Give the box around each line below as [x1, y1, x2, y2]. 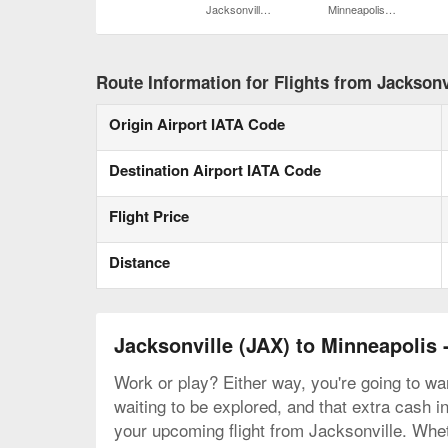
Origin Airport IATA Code [109, 113, 285, 136]
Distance [109, 251, 170, 274]
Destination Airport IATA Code [109, 159, 321, 182]
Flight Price [109, 205, 189, 228]
